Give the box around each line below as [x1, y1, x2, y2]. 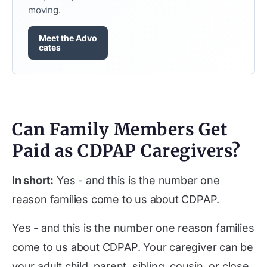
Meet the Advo [39, 33, 97, 43]
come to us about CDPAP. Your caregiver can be [12, 241, 253, 253]
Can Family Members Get [12, 119, 227, 140]
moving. [28, 4, 61, 15]
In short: [12, 174, 54, 187]
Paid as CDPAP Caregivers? [12, 140, 241, 162]
